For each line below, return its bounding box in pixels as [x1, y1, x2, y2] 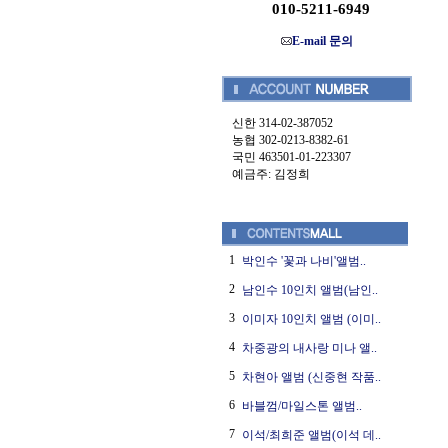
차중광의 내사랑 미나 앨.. [242, 341, 377, 355]
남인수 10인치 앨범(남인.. [242, 283, 378, 297]
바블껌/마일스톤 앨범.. [242, 399, 362, 413]
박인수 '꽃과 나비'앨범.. [242, 254, 366, 268]
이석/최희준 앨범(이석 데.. [242, 428, 381, 442]
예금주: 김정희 [232, 167, 310, 181]
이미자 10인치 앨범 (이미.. [242, 312, 381, 326]
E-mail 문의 [292, 34, 353, 48]
